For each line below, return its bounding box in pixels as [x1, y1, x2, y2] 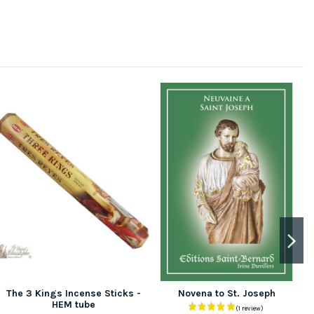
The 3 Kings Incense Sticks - [6, 287, 141, 299]
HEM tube [51, 298, 95, 310]
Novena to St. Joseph [178, 287, 275, 299]
